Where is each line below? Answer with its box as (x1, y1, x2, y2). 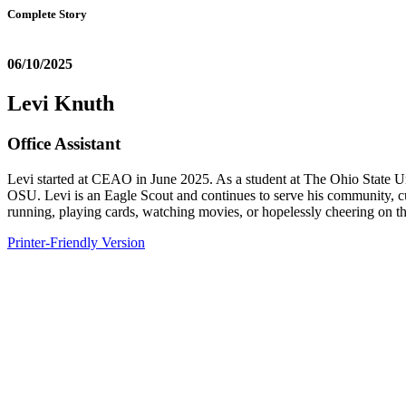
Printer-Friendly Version (7, 235, 145, 251)
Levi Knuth (7, 92, 114, 116)
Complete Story (7, 7, 87, 21)
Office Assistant (7, 134, 121, 154)
